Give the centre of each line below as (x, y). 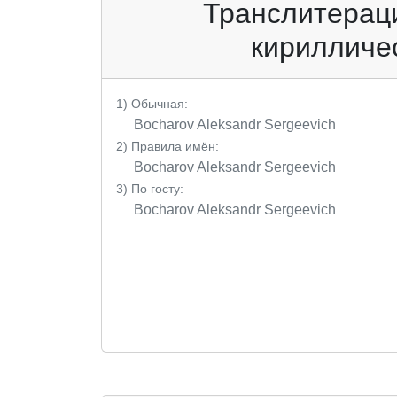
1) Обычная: (152, 103)
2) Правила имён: (167, 146)
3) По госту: (150, 188)
